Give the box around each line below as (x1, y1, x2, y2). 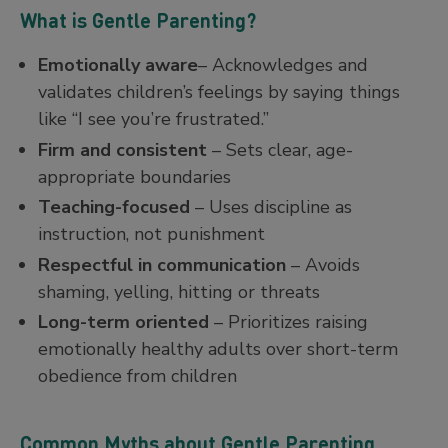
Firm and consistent (38, 137, 207, 162)
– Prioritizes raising (209, 310, 368, 335)
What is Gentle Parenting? (20, 6, 256, 33)
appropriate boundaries (38, 164, 231, 189)
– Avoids (286, 252, 360, 277)
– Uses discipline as (190, 195, 352, 220)
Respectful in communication (38, 252, 286, 277)
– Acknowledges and (198, 53, 368, 78)
